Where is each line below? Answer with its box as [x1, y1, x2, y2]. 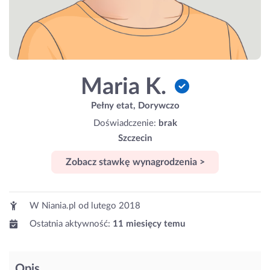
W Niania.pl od [27, 201, 91, 211]
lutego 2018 [91, 201, 140, 211]
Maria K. [81, 75, 172, 98]
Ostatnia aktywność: [30, 219, 110, 229]
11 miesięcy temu [113, 219, 185, 229]
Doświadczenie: [93, 118, 159, 128]
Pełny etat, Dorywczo [90, 101, 180, 110]
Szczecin [118, 133, 152, 143]
